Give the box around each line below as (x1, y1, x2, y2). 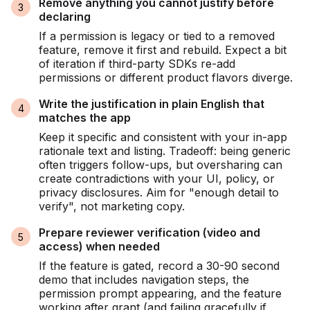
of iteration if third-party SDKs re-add (39, 57, 235, 71)
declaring (39, 10, 91, 24)
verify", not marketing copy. (39, 199, 185, 214)
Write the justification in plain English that (39, 97, 264, 111)
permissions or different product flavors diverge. (39, 71, 293, 85)
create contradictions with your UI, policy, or (39, 172, 275, 186)
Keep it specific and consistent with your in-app (39, 130, 287, 145)
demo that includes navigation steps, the (39, 273, 249, 287)
